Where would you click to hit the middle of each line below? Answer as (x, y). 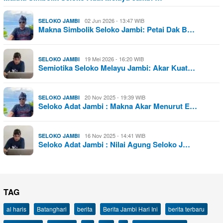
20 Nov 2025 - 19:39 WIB (115, 97)
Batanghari (52, 209)
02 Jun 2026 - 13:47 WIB (114, 21)
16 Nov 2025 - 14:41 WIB (115, 136)
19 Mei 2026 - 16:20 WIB (114, 59)
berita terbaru (186, 209)
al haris (16, 209)
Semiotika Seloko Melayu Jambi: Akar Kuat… (117, 68)
